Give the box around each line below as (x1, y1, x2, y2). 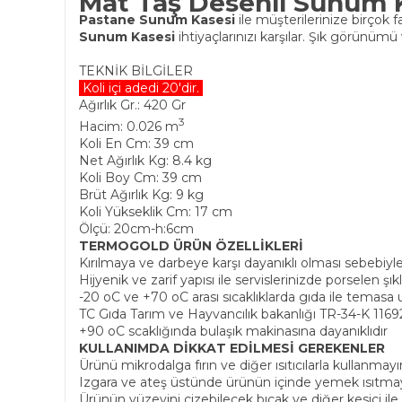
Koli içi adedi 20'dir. (79, 80, 203, 96)
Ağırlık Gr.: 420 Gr (79, 97, 186, 113)
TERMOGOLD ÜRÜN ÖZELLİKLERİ (79, 237, 303, 254)
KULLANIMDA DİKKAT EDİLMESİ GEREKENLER (79, 339, 385, 356)
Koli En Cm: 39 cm (79, 135, 194, 152)
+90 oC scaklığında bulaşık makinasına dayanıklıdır (79, 322, 388, 339)
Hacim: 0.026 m (79, 118, 179, 135)
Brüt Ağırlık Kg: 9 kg (79, 186, 204, 203)
